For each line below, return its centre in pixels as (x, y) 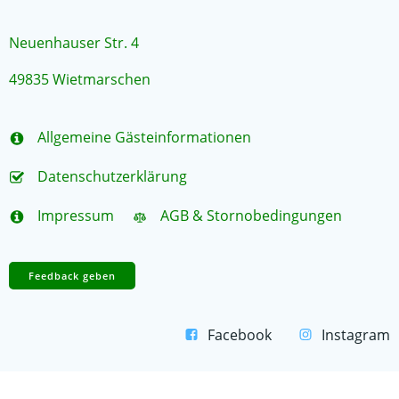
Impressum (76, 216)
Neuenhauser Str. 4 (74, 43)
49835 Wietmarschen (80, 79)
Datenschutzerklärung (112, 176)
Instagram (356, 335)
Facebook (240, 335)
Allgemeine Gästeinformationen (144, 137)
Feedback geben (72, 276)
